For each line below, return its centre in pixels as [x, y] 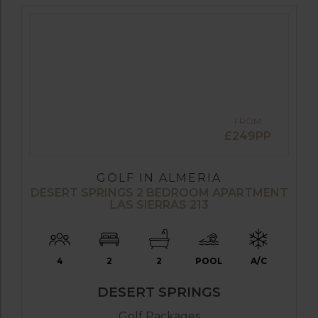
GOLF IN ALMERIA [159, 177]
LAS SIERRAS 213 [159, 204]
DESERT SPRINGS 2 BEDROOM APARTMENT [159, 192]
